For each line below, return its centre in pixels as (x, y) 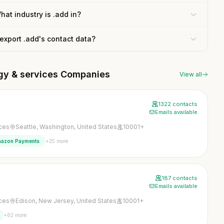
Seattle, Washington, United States (66, 127)
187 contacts (180, 178)
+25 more (57, 141)
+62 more (15, 215)
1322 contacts (178, 104)
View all (191, 74)
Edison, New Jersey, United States (66, 201)
